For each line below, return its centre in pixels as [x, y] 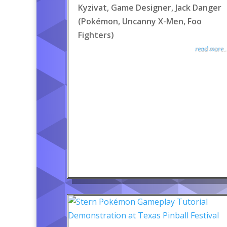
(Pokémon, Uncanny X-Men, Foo [140, 21]
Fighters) [96, 35]
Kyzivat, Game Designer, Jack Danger [150, 8]
